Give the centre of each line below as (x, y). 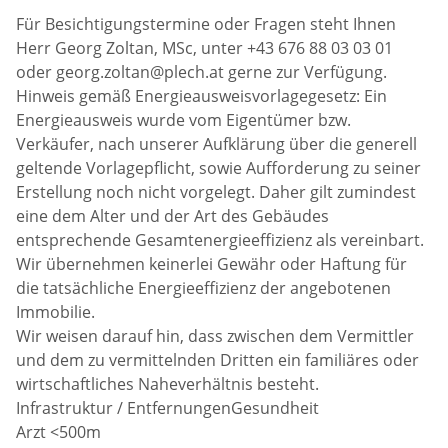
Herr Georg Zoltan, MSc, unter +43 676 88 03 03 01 (205, 47)
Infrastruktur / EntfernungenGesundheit (168, 407)
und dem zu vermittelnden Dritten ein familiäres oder (218, 359)
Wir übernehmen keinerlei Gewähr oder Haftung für (212, 263)
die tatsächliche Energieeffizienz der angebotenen (204, 287)
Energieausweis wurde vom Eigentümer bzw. (184, 119)
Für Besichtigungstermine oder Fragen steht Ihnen (206, 23)
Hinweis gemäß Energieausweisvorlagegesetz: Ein (202, 95)
